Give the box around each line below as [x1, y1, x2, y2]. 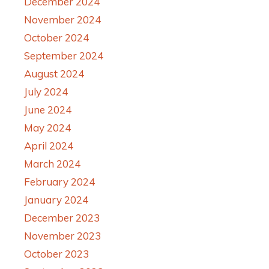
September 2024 [24, 49, 103, 62]
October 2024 [24, 31, 89, 44]
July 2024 [24, 85, 68, 98]
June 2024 [24, 103, 71, 116]
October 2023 [24, 247, 89, 260]
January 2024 [24, 193, 88, 206]
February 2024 [24, 175, 95, 188]
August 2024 [24, 67, 84, 80]
